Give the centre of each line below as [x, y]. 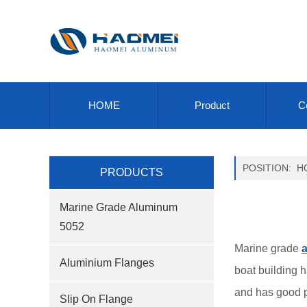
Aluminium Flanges [107, 263]
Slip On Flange [96, 299]
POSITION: [270, 168]
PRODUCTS [132, 172]
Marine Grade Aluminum [119, 207]
